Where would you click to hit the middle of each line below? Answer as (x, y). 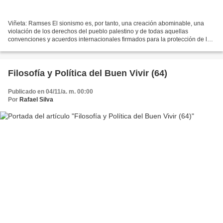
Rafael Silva (36, 99)
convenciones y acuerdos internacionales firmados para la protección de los (111, 39)
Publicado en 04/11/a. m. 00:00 (51, 91)
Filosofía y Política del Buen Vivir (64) (88, 73)
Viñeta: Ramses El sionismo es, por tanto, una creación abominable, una (106, 23)
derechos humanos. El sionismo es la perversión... (76, 47)
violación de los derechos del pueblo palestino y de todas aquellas (98, 31)
